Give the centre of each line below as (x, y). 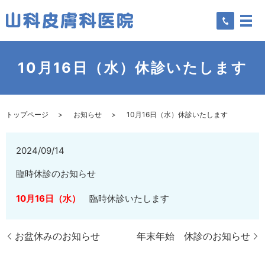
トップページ (27, 114)
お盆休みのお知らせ (57, 236)
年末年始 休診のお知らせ (193, 236)
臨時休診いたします (125, 198)
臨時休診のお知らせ (56, 173)
